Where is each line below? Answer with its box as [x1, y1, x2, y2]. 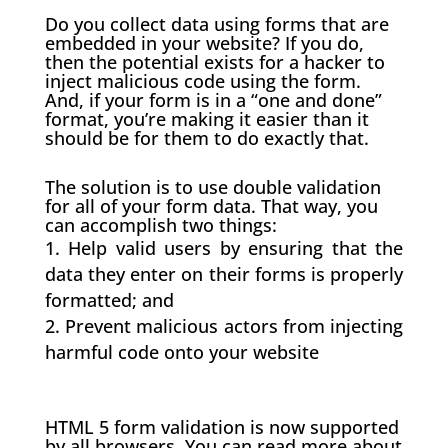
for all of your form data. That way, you [44, 194, 378, 219]
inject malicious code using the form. [44, 69, 361, 94]
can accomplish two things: [44, 213, 277, 238]
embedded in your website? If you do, [44, 31, 364, 56]
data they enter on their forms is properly [44, 262, 404, 287]
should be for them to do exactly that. [44, 126, 369, 151]
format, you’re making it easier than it [44, 107, 369, 132]
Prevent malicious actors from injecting [65, 314, 404, 339]
